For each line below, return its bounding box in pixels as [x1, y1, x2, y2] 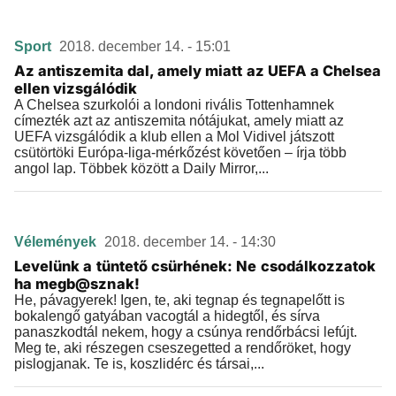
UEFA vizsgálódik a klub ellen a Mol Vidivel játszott [14, 129, 334, 144]
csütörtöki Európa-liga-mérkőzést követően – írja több [14, 145, 346, 160]
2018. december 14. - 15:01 [59, 39, 231, 54]
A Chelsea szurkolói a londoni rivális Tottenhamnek [14, 97, 334, 112]
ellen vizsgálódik [14, 80, 137, 97]
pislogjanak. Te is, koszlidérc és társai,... [14, 356, 264, 371]
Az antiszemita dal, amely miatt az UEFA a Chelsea [14, 62, 382, 80]
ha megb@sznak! [14, 275, 140, 293]
